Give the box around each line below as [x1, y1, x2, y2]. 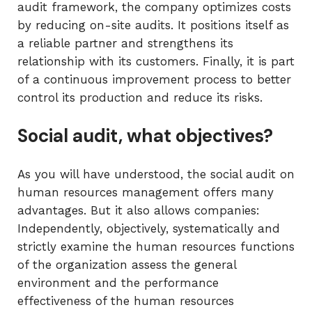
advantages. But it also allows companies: [17, 203, 260, 217]
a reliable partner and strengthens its [17, 36, 233, 50]
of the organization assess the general [17, 257, 236, 272]
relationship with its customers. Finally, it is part [17, 54, 295, 68]
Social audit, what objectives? [17, 123, 273, 148]
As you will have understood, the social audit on [17, 166, 295, 181]
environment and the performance [17, 275, 219, 290]
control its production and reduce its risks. [17, 90, 263, 104]
